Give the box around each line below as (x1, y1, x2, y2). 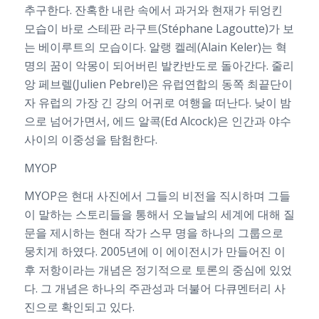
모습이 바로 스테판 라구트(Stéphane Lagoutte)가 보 (23, 21, 294, 37)
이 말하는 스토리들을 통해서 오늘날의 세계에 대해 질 (23, 206, 295, 223)
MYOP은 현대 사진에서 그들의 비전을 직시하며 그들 (23, 188, 291, 204)
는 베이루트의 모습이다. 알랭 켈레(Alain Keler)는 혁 (23, 39, 287, 56)
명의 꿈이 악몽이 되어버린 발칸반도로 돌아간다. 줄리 (23, 58, 294, 74)
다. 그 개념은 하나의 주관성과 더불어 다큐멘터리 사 (23, 281, 286, 297)
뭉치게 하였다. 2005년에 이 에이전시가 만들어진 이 (23, 244, 286, 260)
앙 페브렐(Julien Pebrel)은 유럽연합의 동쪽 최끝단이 (23, 76, 293, 93)
